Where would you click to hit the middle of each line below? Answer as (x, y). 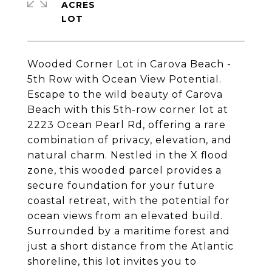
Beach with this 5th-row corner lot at (128, 110)
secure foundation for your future (121, 185)
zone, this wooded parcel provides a (124, 170)
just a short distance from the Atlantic (131, 246)
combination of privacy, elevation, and (130, 140)
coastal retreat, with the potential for (129, 201)
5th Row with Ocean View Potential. (124, 79)
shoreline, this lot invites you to (112, 261)
